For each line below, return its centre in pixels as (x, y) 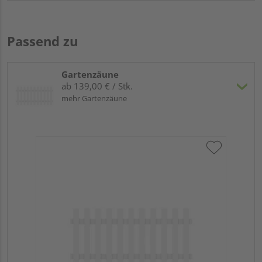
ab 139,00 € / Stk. (97, 86)
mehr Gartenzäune (94, 99)
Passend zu (42, 41)
